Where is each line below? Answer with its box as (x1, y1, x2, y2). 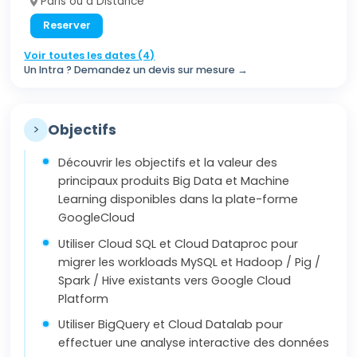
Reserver (42, 18, 91, 33)
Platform (58, 290, 109, 307)
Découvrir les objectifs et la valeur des (58, 155, 278, 171)
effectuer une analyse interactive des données (58, 335, 330, 351)
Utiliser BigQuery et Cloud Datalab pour (58, 316, 284, 333)
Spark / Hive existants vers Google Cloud (58, 272, 292, 288)
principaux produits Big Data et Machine (58, 173, 290, 190)
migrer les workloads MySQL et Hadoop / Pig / (58, 253, 321, 270)
